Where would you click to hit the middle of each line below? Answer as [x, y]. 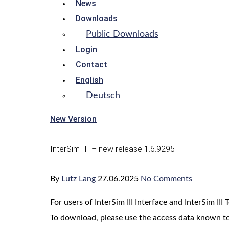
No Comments [166, 179]
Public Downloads [122, 34]
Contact [91, 65]
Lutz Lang [78, 179]
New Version [73, 119]
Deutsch [103, 95]
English [89, 80]
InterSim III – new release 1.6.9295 [112, 149]
